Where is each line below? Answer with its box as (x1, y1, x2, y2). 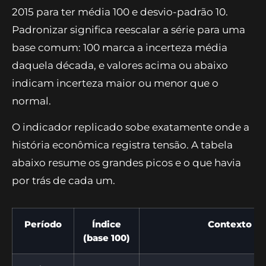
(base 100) (83, 232, 130, 243)
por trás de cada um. (12, 175, 115, 187)
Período (24, 218, 62, 230)
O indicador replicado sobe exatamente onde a (12, 121, 249, 134)
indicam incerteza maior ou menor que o (12, 77, 218, 89)
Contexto (208, 218, 252, 230)
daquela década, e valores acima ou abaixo (12, 59, 228, 71)
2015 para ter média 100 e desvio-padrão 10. (12, 5, 228, 18)
